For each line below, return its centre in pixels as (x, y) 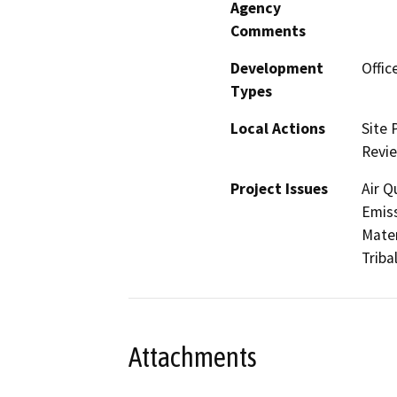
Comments (268, 31)
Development (277, 68)
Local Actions (278, 128)
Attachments (193, 358)
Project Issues (279, 188)
